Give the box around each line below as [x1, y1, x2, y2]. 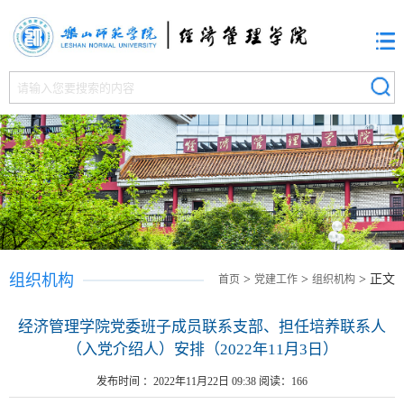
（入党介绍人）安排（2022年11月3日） [66, 341, 338, 358]
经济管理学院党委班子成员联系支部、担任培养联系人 [18, 318, 386, 335]
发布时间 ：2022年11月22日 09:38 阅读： [96, 375, 291, 388]
